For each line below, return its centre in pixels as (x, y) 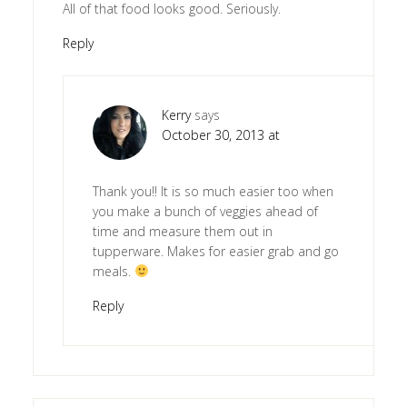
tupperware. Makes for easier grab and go (215, 251)
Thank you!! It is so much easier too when (213, 191)
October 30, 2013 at (220, 134)
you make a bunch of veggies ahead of (205, 211)
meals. (113, 271)
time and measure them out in (182, 231)
